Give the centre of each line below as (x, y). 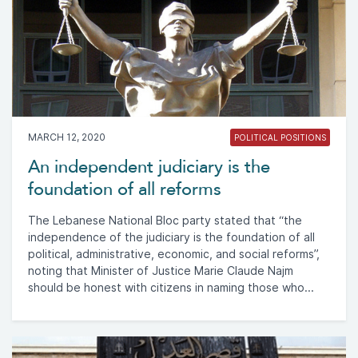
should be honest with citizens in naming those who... (171, 287)
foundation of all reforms (125, 189)
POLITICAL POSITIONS (280, 137)
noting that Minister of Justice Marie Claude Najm (161, 270)
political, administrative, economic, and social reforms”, (174, 254)
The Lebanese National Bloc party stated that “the (165, 220)
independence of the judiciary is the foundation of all (171, 237)
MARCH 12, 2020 (67, 137)
